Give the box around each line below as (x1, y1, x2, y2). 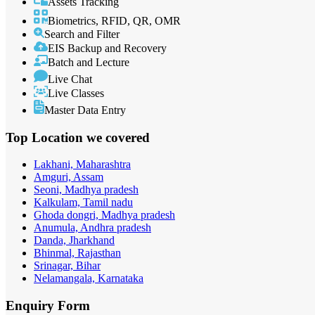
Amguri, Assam (34, 171, 103, 184)
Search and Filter (44, 27, 120, 40)
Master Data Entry (44, 103, 126, 116)
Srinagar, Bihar (34, 259, 101, 272)
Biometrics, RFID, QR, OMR (48, 14, 181, 27)
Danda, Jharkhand (34, 234, 115, 247)
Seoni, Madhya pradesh (34, 184, 139, 196)
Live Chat (48, 72, 92, 85)
